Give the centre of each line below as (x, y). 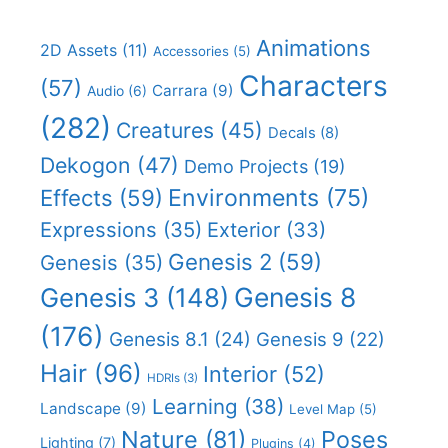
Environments (243, 197)
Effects (76, 197)
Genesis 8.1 (159, 339)
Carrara (180, 90)
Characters (313, 85)
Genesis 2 (220, 261)
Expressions (98, 229)
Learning (195, 406)
